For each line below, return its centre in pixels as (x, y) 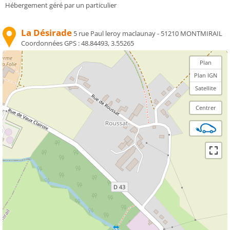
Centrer (206, 107)
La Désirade (46, 32)
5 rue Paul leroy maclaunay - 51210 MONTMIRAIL (148, 33)
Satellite (206, 88)
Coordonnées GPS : (51, 43)
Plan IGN (206, 75)
